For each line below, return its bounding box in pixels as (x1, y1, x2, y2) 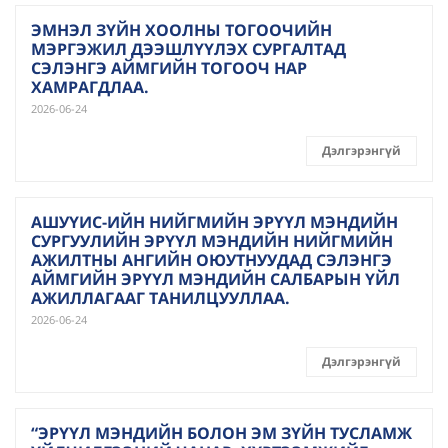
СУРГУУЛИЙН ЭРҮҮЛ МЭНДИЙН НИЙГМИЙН (31, 230, 393, 252)
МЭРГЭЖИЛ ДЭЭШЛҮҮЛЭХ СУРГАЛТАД (31, 38, 346, 60)
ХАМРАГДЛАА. (31, 76, 149, 98)
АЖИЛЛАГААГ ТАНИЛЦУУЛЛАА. (31, 287, 290, 309)
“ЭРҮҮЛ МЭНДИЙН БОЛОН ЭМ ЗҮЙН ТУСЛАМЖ (31, 422, 412, 444)
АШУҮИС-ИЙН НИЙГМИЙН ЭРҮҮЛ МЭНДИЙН (31, 211, 398, 233)
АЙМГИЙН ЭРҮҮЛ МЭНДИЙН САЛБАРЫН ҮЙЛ (31, 268, 400, 290)
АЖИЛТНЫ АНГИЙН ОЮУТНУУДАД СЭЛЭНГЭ (31, 249, 392, 271)
